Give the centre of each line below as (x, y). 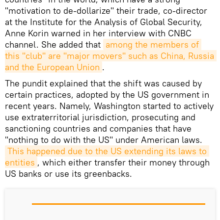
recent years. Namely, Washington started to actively (109, 106)
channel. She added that (54, 44)
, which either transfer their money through (124, 162)
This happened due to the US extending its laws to (107, 151)
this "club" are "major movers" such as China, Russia (110, 55)
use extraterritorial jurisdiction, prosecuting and (100, 117)
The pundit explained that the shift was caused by (103, 83)
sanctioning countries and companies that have (98, 128)
